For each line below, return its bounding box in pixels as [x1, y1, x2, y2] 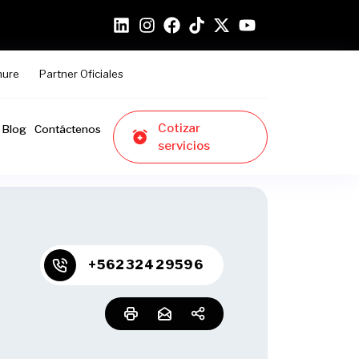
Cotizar [157, 120, 200, 135]
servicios [157, 138, 210, 153]
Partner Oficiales [39, 67, 124, 80]
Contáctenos [34, 122, 101, 135]
